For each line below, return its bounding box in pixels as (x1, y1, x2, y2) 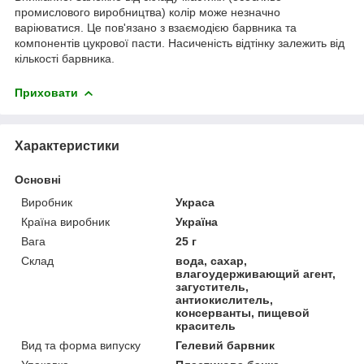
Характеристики (15, 138, 119, 153)
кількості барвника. (15, 51, 115, 65)
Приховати (15, 85, 78, 99)
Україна (175, 214, 219, 228)
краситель (175, 318, 236, 332)
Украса (175, 195, 215, 209)
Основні (15, 172, 61, 186)
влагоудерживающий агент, (175, 266, 336, 280)
